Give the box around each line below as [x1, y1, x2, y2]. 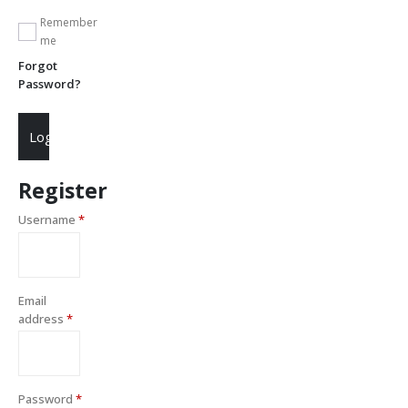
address [18, 310, 66, 327]
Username [18, 211, 78, 229]
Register [18, 175, 107, 205]
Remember [39, 14, 97, 30]
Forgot [18, 57, 57, 75]
